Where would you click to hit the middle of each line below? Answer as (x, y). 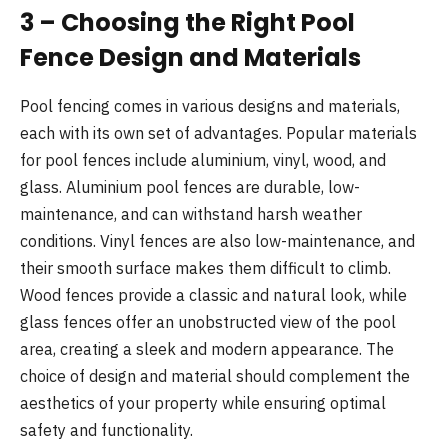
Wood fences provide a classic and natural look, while (213, 295)
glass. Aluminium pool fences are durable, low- (190, 187)
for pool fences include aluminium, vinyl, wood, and (203, 160)
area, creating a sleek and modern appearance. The (207, 349)
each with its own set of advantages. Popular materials (218, 133)
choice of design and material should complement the (215, 376)
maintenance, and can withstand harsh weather (191, 214)
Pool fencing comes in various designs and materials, (210, 106)
